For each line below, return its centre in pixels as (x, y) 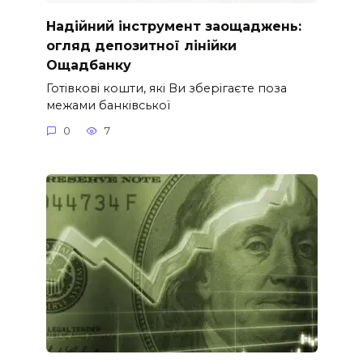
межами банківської (108, 105)
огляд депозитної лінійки (141, 45)
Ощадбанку (88, 65)
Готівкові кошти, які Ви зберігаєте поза (166, 88)
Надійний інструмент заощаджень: (173, 26)
